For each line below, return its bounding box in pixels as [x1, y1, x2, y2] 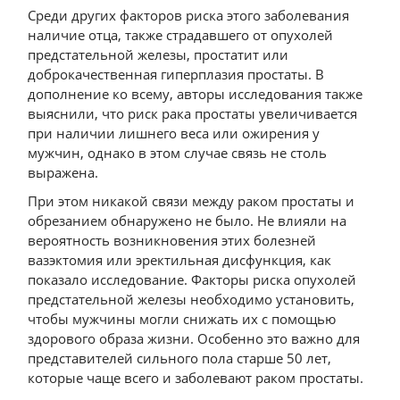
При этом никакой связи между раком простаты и [28, 192, 355, 210]
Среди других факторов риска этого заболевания [28, 6, 350, 24]
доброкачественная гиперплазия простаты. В [28, 65, 325, 83]
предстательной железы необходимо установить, [28, 290, 355, 308]
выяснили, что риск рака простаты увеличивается [28, 104, 358, 122]
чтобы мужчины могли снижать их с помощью [28, 310, 337, 328]
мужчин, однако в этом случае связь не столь [28, 144, 328, 162]
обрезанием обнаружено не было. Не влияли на [28, 212, 347, 229]
